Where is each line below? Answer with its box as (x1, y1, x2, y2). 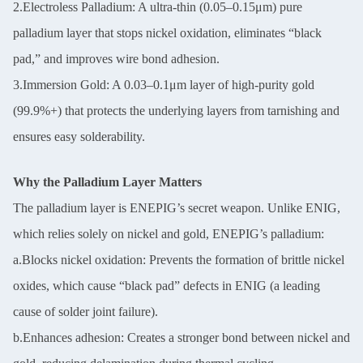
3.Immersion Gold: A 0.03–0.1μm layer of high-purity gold (13, 78, 314, 92)
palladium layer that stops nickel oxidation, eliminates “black (13, 26, 322, 40)
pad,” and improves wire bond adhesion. (13, 52, 220, 66)
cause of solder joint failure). (13, 305, 158, 318)
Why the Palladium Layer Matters (13, 175, 202, 189)
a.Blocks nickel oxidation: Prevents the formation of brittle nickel (13, 253, 344, 267)
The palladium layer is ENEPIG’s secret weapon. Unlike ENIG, (13, 201, 340, 215)
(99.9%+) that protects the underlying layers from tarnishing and (13, 104, 340, 117)
